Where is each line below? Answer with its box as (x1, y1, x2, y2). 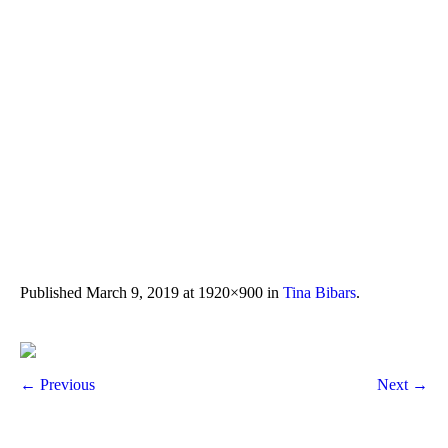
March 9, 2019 (86, 284, 179, 301)
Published (20, 284, 86, 301)
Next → (377, 376, 428, 394)
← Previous (20, 376, 95, 394)
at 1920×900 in (179, 284, 283, 301)
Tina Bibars (283, 284, 356, 301)
